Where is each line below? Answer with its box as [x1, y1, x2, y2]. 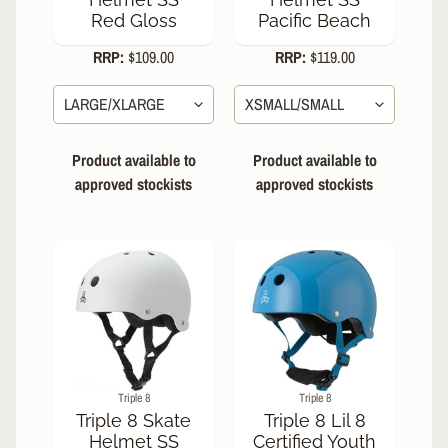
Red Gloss [90, 10, 177, 32]
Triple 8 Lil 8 [263, 409, 366, 431]
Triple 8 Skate [76, 409, 191, 431]
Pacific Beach [258, 10, 371, 32]
